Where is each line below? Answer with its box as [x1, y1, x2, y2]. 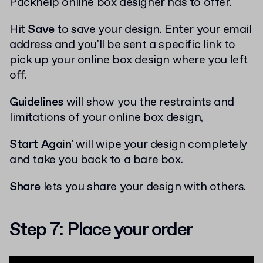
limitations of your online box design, [9, 109, 203, 126]
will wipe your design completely [75, 136, 248, 153]
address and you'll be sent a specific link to [9, 36, 236, 53]
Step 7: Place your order [9, 217, 193, 242]
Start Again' [9, 136, 76, 153]
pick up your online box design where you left [9, 52, 248, 68]
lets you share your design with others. [43, 178, 247, 195]
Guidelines [9, 94, 66, 110]
